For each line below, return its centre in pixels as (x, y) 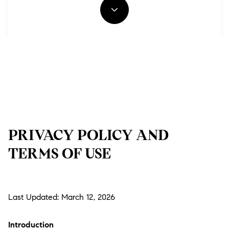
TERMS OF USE (60, 154)
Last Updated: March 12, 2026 (62, 197)
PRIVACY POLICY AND (88, 135)
